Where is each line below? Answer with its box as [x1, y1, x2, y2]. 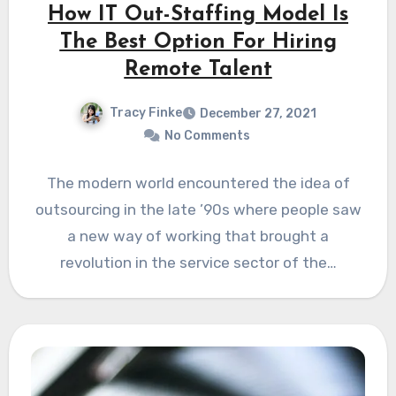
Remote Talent [124, 58, 272, 80]
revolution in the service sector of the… [59, 253, 337, 271]
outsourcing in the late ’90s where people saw [34, 200, 362, 218]
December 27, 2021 [200, 105, 316, 121]
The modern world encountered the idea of [46, 173, 350, 192]
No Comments [164, 127, 250, 143]
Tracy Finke [110, 104, 182, 120]
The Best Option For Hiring [59, 31, 337, 53]
